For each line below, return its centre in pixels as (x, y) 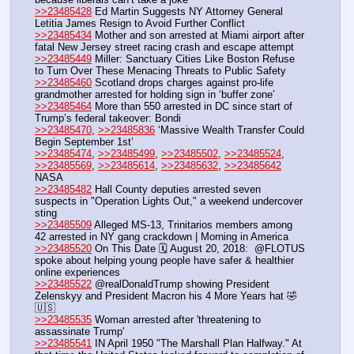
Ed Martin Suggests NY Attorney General (187, 11)
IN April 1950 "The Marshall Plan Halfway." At (197, 343)
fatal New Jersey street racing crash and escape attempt (164, 47)
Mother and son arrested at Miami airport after (198, 35)
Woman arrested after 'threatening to (176, 319)
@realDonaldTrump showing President (181, 284)
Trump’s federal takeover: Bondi (108, 118)
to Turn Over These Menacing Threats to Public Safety (160, 70)
